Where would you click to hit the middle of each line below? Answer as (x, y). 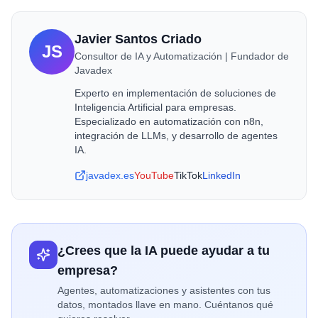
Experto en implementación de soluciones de (175, 93)
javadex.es (110, 175)
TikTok (188, 175)
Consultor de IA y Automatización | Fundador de (182, 56)
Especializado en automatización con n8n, (169, 121)
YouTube (154, 175)
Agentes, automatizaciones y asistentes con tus (164, 290)
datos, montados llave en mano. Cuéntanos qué (165, 305)
